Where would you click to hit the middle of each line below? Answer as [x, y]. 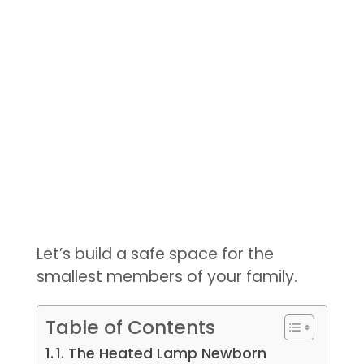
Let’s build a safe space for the [155, 254]
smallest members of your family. [167, 277]
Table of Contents [130, 327]
